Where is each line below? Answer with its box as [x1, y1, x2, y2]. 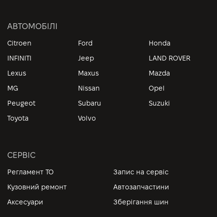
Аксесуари [7, 198, 43, 206]
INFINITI [7, 54, 31, 62]
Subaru [78, 99, 101, 108]
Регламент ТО [7, 168, 54, 176]
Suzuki [149, 99, 170, 108]
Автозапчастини [113, 183, 169, 191]
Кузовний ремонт [7, 183, 67, 191]
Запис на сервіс [113, 168, 169, 176]
